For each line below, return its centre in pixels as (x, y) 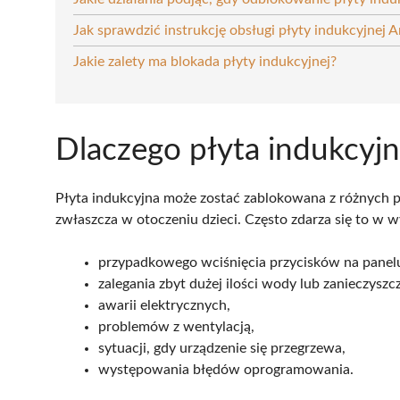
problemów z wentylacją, (176, 326)
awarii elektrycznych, (164, 305)
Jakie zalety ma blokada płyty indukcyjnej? (205, 61)
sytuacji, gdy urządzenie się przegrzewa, (222, 348)
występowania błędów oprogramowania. (226, 369)
